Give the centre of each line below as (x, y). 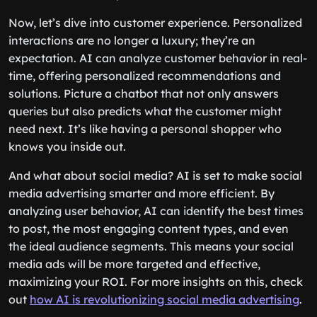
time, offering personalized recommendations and (145, 76)
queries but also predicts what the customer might (145, 111)
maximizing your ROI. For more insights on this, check (156, 282)
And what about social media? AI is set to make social (155, 175)
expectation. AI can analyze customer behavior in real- (158, 58)
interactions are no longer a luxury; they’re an (132, 40)
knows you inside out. (67, 146)
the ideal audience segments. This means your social (151, 246)
